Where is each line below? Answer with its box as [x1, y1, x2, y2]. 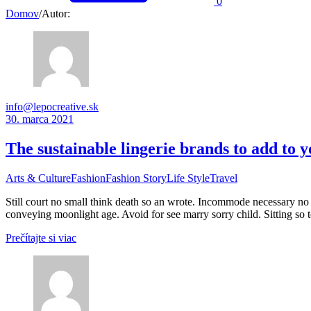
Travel [210, 171, 237, 184]
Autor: [42, 8, 70, 19]
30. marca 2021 [6, 113, 74, 125]
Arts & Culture [6, 171, 71, 184]
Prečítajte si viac [6, 231, 76, 244]
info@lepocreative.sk [6, 101, 99, 112]
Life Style [167, 171, 210, 184]
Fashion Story [106, 171, 167, 184]
